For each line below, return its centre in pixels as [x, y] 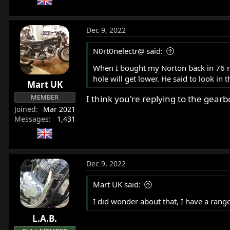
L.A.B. [45, 218]
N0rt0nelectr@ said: [128, 51]
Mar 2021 [59, 109]
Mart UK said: [117, 185]
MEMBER [45, 97]
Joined [25, 109]
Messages [31, 119]
